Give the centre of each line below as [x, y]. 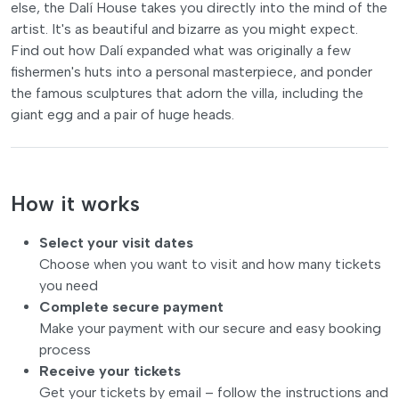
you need [69, 285]
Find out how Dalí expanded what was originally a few [181, 50]
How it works [75, 204]
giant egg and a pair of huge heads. [122, 114]
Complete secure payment [131, 306]
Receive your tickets [110, 370]
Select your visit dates [116, 242]
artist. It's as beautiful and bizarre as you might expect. [184, 28]
